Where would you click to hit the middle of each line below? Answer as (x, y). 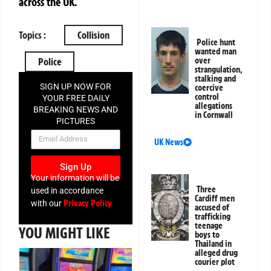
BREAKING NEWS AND (76, 110)
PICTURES (76, 121)
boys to (207, 235)
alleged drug (217, 253)
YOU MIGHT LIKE (64, 233)
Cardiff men (215, 199)
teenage (209, 226)
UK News (169, 142)
